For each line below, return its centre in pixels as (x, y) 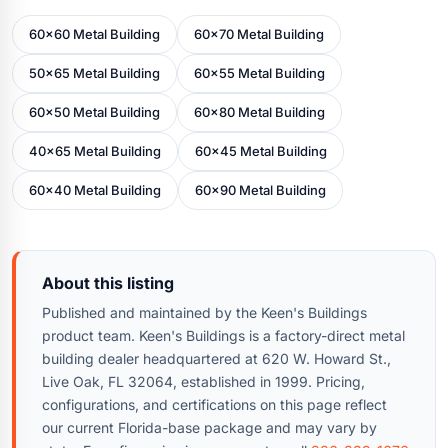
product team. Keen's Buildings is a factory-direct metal (223, 335)
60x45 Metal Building (261, 150)
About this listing (108, 282)
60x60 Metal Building (94, 33)
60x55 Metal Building (259, 72)
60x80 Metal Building (259, 111)
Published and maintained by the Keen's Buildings (204, 312)
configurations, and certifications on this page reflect (214, 404)
